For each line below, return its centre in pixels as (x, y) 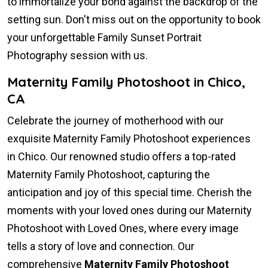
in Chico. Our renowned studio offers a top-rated (121, 157)
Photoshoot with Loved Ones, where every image (123, 229)
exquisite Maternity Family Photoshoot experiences (129, 139)
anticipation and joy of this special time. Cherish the (130, 193)
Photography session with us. (77, 56)
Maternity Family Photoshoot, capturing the (109, 175)
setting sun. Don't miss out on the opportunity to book (134, 20)
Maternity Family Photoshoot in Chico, (126, 82)
